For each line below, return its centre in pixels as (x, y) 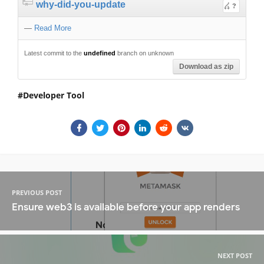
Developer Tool (54, 95)
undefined (100, 53)
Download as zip (206, 66)
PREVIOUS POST (37, 193)
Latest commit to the (54, 53)
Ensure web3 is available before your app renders (126, 207)
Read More (53, 28)
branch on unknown (145, 53)
